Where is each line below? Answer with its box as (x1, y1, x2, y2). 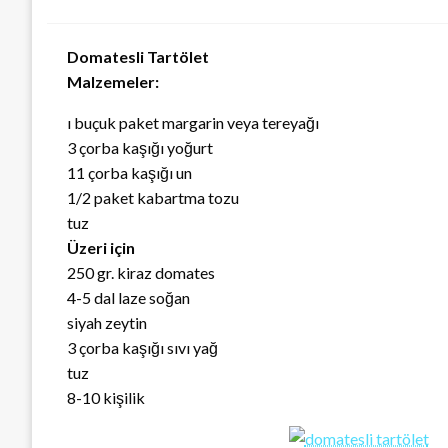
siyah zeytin (67, 313, 147, 333)
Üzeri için (67, 238, 135, 258)
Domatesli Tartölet (67, 47, 209, 67)
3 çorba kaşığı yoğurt (67, 138, 213, 158)
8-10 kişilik (67, 388, 145, 408)
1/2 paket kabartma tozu (67, 188, 239, 208)
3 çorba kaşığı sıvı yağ (67, 338, 218, 358)
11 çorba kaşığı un (67, 163, 192, 183)
